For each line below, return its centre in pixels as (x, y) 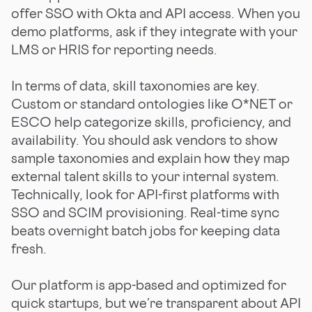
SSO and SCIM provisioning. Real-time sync (145, 212)
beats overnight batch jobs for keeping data (146, 230)
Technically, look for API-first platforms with (145, 194)
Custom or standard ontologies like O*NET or (152, 103)
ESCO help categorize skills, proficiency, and (151, 122)
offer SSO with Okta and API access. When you (156, 13)
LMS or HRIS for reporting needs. (114, 49)
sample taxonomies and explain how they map (150, 158)
